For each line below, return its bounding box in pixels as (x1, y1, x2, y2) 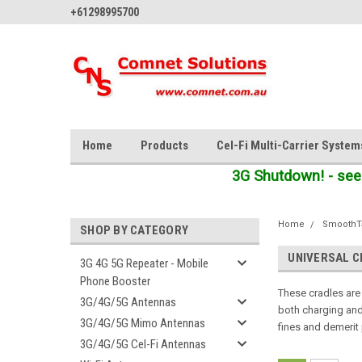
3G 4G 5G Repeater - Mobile (80, 256, 208, 271)
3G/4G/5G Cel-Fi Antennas (80, 337, 206, 351)
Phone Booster (80, 274, 150, 288)
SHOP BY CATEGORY (80, 223, 188, 238)
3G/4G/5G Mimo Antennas (80, 316, 205, 330)
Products (141, 138, 188, 153)
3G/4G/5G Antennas (80, 295, 176, 309)
